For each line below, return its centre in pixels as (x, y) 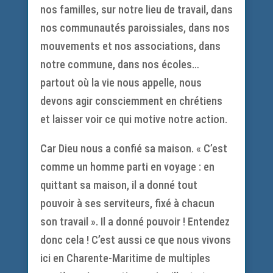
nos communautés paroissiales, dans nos (135, 28)
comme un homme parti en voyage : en (127, 167)
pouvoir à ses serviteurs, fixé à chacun (127, 203)
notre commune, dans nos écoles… (119, 64)
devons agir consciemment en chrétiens (131, 101)
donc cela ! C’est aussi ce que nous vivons (135, 240)
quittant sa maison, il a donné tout (119, 185)
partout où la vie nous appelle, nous (121, 83)
